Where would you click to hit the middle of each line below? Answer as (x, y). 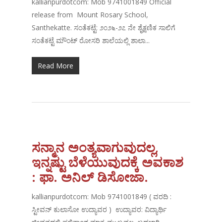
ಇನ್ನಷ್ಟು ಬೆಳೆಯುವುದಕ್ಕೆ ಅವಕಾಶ (108, 162)
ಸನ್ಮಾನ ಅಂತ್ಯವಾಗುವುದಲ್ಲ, (95, 147)
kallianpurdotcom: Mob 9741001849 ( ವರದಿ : (102, 197)
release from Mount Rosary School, (90, 15)
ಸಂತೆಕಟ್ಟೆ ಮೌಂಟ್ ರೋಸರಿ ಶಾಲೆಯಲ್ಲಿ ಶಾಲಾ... (91, 41)
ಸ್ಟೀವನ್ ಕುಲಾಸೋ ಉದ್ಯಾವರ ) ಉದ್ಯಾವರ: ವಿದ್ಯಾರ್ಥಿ (99, 210)
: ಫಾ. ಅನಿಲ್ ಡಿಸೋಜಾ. (90, 177)
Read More (56, 66)
